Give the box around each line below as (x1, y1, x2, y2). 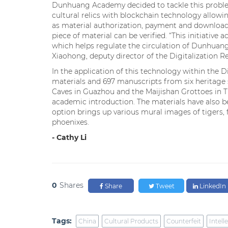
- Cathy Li (52, 133, 87, 142)
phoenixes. (52, 118, 89, 127)
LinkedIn (197, 182, 226, 190)
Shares (60, 180, 83, 190)
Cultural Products (104, 217, 158, 225)
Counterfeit (166, 217, 201, 225)
